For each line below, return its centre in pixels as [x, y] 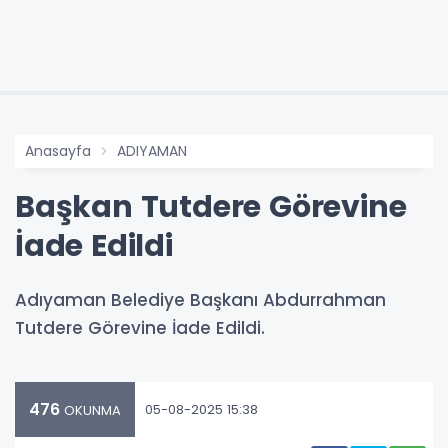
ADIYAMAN [152, 151]
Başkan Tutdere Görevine [211, 207]
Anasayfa [58, 151]
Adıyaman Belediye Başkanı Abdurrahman [200, 300]
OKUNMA [90, 411]
